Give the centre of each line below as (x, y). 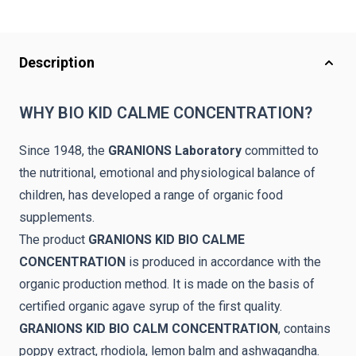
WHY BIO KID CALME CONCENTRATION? (166, 113)
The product (54, 240)
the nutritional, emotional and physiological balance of (167, 173)
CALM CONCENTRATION (205, 329)
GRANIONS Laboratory (175, 151)
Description (57, 62)
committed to (282, 151)
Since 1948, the (64, 151)
